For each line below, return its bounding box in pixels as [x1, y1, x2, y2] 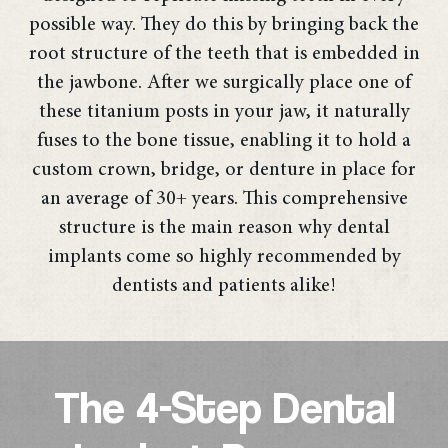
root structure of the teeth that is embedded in [28, 43, 420, 64]
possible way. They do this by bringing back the [29, 14, 419, 35]
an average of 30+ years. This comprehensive [40, 188, 408, 209]
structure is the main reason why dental [58, 217, 390, 238]
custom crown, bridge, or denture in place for [32, 159, 416, 180]
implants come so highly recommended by [47, 246, 401, 267]
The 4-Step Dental [53, 378, 395, 433]
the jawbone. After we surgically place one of [37, 72, 411, 93]
